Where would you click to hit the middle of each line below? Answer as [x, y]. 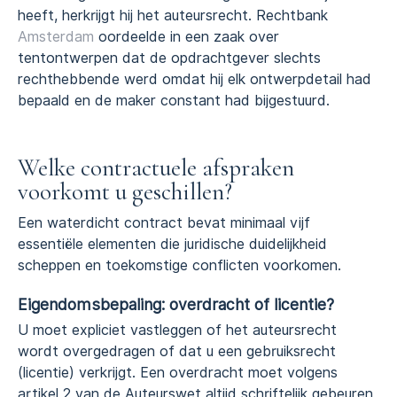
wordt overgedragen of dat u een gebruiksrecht [177, 352]
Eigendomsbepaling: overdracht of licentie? [176, 305]
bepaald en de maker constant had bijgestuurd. [174, 100]
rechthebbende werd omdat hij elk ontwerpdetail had [195, 79]
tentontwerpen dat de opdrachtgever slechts [169, 58]
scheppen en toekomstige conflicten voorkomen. [179, 265]
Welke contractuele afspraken [156, 167]
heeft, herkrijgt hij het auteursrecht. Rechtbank [173, 15]
